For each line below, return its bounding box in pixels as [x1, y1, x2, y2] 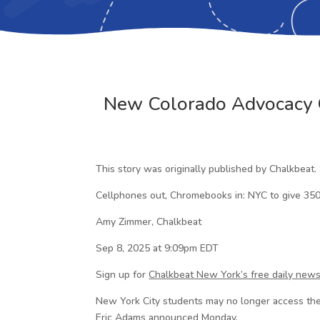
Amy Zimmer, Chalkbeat [96, 214, 202, 229]
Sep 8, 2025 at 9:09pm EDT [96, 241, 219, 255]
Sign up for [96, 267, 149, 281]
